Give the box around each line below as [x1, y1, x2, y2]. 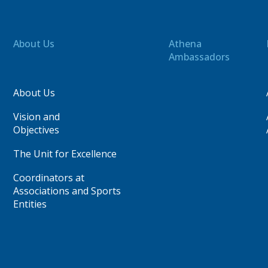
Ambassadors [169, 50, 230, 63]
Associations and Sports [13, 184, 121, 197]
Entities [13, 197, 47, 211]
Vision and [13, 109, 60, 123]
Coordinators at [13, 170, 85, 184]
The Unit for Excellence [13, 147, 117, 160]
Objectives [13, 123, 60, 136]
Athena [169, 36, 202, 50]
